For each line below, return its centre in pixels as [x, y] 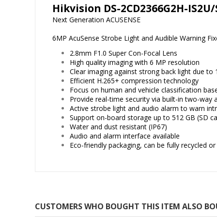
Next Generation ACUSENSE [96, 20]
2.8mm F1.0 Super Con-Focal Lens [124, 53]
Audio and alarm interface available [125, 136]
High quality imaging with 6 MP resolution [135, 62]
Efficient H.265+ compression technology [134, 81]
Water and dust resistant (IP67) [118, 127]
